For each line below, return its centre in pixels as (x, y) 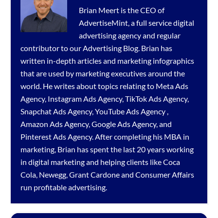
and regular (161, 36)
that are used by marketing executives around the (103, 73)
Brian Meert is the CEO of (122, 10)
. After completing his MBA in (141, 137)
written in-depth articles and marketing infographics (108, 61)
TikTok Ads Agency (156, 99)
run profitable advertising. (64, 187)
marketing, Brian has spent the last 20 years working (107, 149)
